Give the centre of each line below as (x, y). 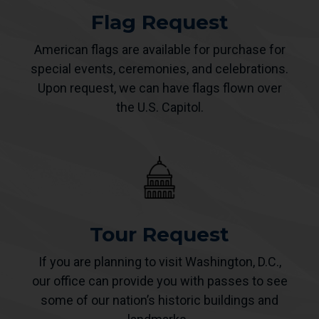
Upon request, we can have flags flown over (159, 88)
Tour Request (159, 235)
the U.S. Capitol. (159, 108)
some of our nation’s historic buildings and (159, 300)
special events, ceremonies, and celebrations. (159, 69)
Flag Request (159, 22)
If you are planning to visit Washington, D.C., (159, 262)
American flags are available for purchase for (159, 50)
